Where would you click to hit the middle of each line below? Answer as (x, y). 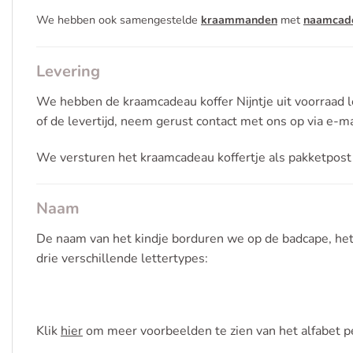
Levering (68, 71)
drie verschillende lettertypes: (122, 259)
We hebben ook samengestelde (119, 20)
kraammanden (239, 20)
